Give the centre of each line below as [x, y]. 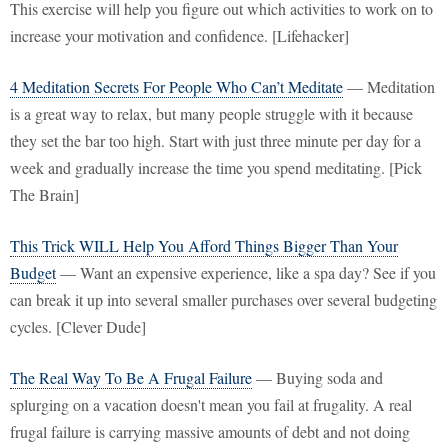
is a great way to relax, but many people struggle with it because [211, 114]
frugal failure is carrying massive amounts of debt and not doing [210, 432]
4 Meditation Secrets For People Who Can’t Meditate [176, 87]
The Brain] [44, 195]
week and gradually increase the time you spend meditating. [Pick [216, 168]
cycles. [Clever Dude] [78, 327]
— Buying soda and [317, 378]
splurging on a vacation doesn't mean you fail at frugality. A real [211, 405]
